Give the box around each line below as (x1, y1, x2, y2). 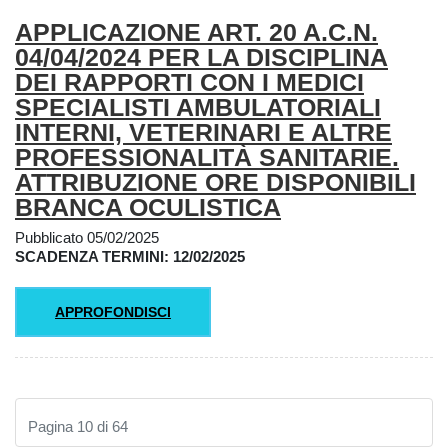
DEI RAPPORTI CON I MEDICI (15, 68, 364, 97)
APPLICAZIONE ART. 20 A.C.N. (15, 18, 378, 47)
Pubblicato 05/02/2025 (15, 228, 159, 246)
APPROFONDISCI (55, 303, 171, 320)
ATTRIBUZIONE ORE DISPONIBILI (15, 168, 416, 197)
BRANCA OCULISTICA (15, 193, 281, 222)
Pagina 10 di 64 (28, 418, 128, 436)
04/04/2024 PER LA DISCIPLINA (15, 43, 388, 72)
